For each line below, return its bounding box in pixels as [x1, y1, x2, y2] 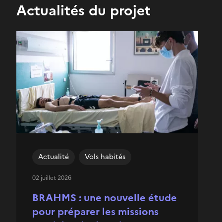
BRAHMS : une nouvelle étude [32, 190, 177, 205]
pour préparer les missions [32, 204, 159, 219]
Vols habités [85, 151, 125, 162]
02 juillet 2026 [32, 173, 71, 182]
